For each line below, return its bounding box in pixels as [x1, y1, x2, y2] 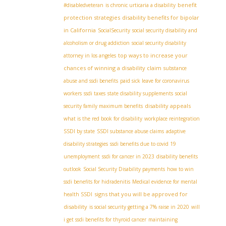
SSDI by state [64, 128, 95, 135]
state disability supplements [107, 90, 173, 97]
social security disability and [132, 27, 197, 34]
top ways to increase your [118, 51, 188, 59]
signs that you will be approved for [94, 190, 188, 198]
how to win [167, 165, 194, 173]
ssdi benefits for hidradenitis [64, 178, 130, 185]
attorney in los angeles [64, 52, 116, 59]
